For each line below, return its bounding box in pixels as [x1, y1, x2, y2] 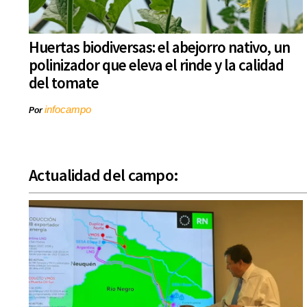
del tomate [29, 73, 99, 93]
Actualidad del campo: [29, 164, 179, 186]
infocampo [45, 103, 91, 116]
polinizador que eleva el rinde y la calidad [29, 55, 284, 75]
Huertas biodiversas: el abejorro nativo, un [29, 37, 290, 58]
